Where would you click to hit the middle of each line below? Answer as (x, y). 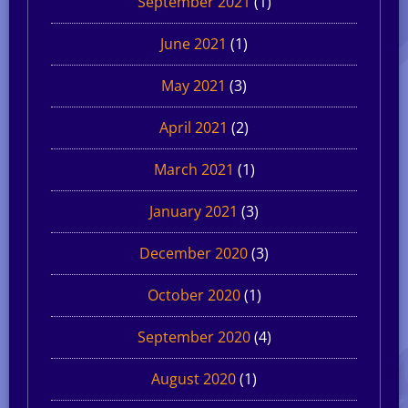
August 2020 (194, 378)
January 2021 (194, 211)
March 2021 (194, 169)
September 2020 (194, 337)
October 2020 (194, 295)
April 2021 (194, 127)
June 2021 (194, 43)
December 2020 (194, 253)
